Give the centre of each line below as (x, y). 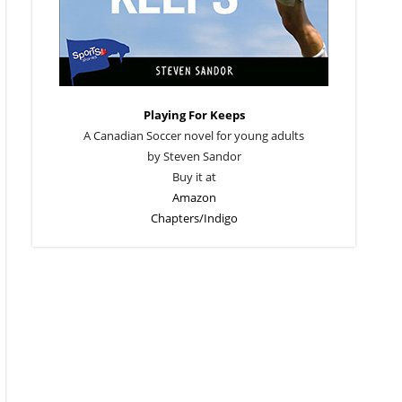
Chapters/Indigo (194, 218)
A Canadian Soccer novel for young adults (194, 135)
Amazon (194, 197)
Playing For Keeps (194, 115)
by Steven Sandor (194, 156)
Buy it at (194, 177)
